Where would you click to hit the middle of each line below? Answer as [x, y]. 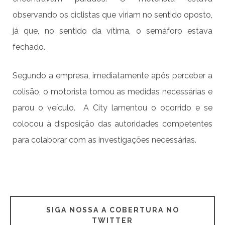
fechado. [29, 47]
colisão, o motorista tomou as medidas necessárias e [113, 91]
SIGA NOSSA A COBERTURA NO [113, 210]
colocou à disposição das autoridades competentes [113, 124]
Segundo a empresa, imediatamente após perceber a [113, 75]
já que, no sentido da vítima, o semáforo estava [113, 31]
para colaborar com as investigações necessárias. [104, 140]
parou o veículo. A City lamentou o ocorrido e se [113, 107]
